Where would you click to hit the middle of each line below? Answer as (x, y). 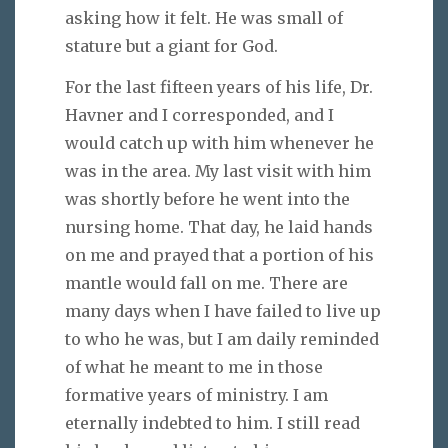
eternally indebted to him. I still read (212, 422)
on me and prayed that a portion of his (219, 254)
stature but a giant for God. (171, 45)
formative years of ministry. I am (196, 394)
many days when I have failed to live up (223, 310)
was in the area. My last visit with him (218, 170)
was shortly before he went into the (207, 198)
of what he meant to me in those (194, 366)
